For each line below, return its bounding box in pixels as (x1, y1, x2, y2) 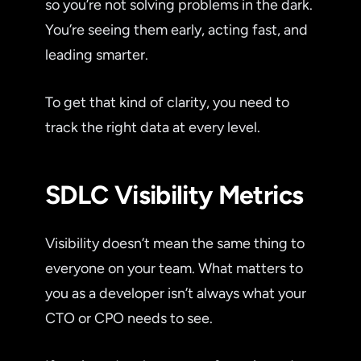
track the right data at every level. (45, 118, 260, 136)
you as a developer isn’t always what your (45, 284, 306, 302)
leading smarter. (45, 45, 148, 64)
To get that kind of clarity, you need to (45, 93, 289, 111)
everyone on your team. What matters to (45, 259, 303, 277)
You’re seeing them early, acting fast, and (45, 20, 308, 39)
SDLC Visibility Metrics (45, 179, 304, 210)
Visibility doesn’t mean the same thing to (45, 234, 305, 252)
